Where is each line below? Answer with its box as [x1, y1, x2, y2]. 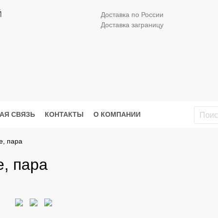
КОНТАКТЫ [45, 110, 84, 119]
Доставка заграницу [101, 21, 164, 29]
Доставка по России [101, 11, 164, 18]
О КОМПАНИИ [93, 110, 141, 119]
